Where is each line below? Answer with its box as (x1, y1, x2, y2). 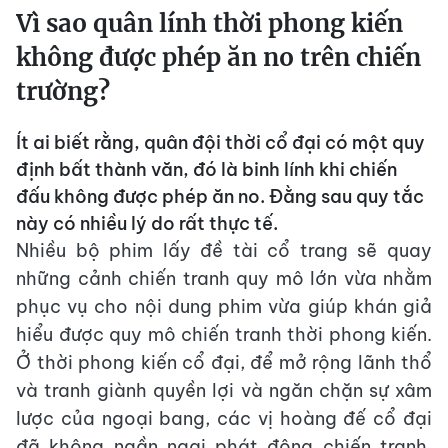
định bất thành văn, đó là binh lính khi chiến (16, 158, 397, 181)
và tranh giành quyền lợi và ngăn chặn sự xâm (16, 379, 432, 402)
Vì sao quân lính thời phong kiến (16, 8, 403, 39)
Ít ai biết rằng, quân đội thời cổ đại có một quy (16, 131, 425, 154)
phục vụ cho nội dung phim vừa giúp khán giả (16, 295, 432, 318)
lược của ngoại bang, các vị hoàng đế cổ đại (16, 407, 432, 430)
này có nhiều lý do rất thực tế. (16, 212, 278, 235)
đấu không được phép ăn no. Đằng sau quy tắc (16, 185, 424, 208)
